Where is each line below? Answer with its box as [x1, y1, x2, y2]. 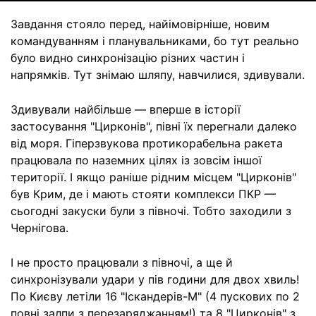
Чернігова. [11, 221, 68, 235]
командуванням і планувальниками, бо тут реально [11, 34, 299, 48]
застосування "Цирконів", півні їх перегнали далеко [11, 119, 297, 133]
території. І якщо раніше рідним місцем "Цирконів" [11, 170, 296, 184]
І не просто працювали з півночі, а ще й [11, 255, 233, 269]
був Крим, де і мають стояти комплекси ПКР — [11, 187, 276, 201]
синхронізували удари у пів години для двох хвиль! [11, 272, 299, 286]
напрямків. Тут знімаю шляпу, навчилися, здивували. [11, 68, 305, 82]
